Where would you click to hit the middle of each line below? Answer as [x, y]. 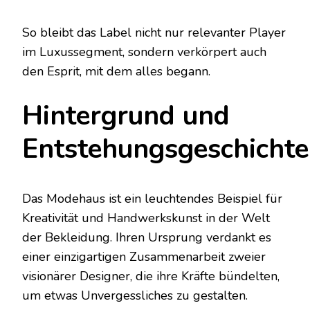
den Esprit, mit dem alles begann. [116, 72]
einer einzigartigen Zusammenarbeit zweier [144, 256]
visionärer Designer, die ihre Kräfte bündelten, [151, 276]
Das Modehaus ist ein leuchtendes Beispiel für [152, 198]
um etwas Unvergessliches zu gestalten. [135, 295]
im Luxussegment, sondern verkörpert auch [144, 52]
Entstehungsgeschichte [165, 149]
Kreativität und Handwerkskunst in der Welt [146, 218]
